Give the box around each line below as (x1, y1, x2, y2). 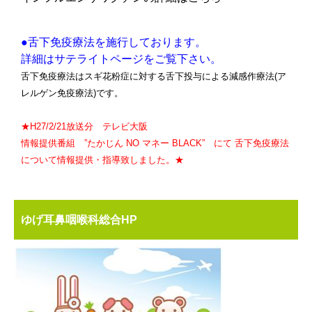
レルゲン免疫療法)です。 (21, 87, 123, 98)
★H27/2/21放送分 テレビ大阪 (21, 120, 157, 132)
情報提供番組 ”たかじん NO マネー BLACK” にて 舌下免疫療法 (21, 137, 289, 148)
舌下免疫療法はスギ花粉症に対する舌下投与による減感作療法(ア (21, 70, 286, 81)
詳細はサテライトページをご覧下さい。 (21, 52, 221, 65)
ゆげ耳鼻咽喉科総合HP (21, 213, 137, 226)
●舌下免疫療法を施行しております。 (21, 36, 206, 48)
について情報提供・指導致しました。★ (21, 154, 184, 165)
